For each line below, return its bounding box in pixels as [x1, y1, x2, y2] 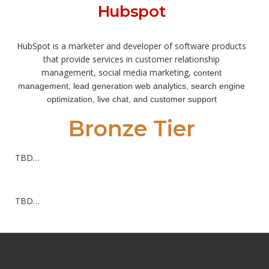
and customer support [130, 94, 217, 104]
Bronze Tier [68, 115, 195, 142]
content [191, 67, 222, 77]
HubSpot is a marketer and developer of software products [17, 40, 246, 52]
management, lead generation [18, 80, 133, 91]
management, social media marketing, [41, 66, 191, 78]
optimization [46, 94, 92, 104]
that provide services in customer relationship [43, 53, 220, 65]
